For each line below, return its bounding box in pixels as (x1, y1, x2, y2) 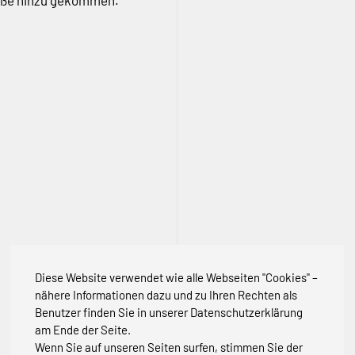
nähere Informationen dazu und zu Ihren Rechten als (35, 288, 297, 302)
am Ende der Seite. (35, 323, 131, 337)
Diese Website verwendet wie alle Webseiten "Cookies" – (35, 270, 318, 284)
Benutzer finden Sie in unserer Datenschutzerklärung (35, 305, 303, 319)
